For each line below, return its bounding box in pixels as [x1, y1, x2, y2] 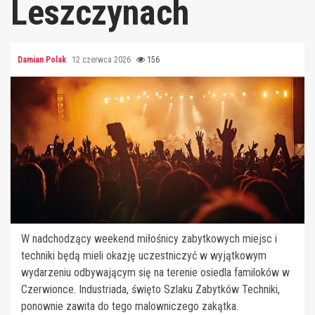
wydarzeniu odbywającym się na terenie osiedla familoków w [21, 265, 290, 279]
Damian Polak [18, 54, 68, 65]
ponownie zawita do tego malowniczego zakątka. [21, 299, 238, 313]
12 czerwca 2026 [72, 54, 133, 65]
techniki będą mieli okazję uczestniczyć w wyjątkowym [21, 248, 266, 262]
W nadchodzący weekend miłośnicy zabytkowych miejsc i [21, 231, 277, 245]
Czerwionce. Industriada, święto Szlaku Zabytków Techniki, [21, 282, 280, 296]
